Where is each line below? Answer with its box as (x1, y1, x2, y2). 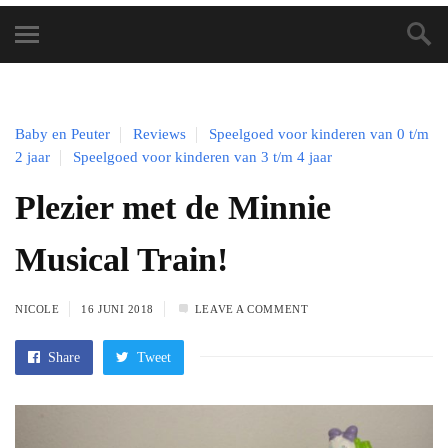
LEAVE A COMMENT (194, 303, 309, 315)
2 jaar (15, 149, 50, 165)
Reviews (133, 126, 186, 142)
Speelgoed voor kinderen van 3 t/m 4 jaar (73, 149, 332, 165)
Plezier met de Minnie (15, 189, 331, 226)
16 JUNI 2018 (81, 303, 154, 315)
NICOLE (15, 303, 60, 315)
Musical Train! (15, 241, 228, 278)
